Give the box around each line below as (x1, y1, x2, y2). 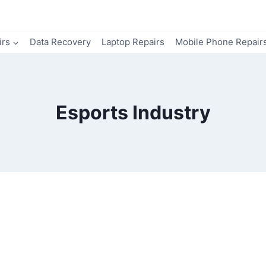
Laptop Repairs (102, 36, 164, 47)
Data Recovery (30, 36, 91, 47)
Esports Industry (55, 101, 211, 124)
